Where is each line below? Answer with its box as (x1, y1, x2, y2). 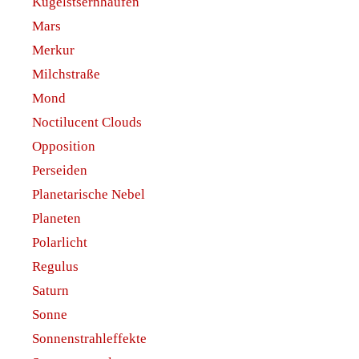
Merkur (32, 42, 75, 58)
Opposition (32, 139, 95, 155)
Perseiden (32, 163, 87, 179)
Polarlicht (32, 235, 87, 251)
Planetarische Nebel (32, 187, 145, 203)
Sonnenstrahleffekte (32, 331, 147, 347)
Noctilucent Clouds (32, 115, 142, 131)
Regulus (32, 259, 79, 275)
